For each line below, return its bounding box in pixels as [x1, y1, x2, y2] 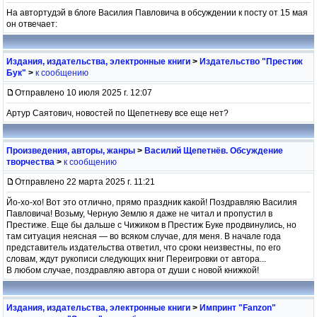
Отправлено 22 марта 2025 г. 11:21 [15, 176, 155, 187]
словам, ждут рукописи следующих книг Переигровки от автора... [6, 253, 266, 264]
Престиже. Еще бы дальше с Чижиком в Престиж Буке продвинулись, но [6, 219, 296, 230]
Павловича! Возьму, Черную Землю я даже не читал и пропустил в [6, 208, 272, 219]
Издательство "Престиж [200, 56, 303, 67]
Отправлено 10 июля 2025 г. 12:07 [15, 87, 152, 98]
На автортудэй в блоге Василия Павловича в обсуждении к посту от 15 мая [6, 7, 308, 18]
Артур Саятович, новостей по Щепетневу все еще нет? [6, 108, 229, 118]
